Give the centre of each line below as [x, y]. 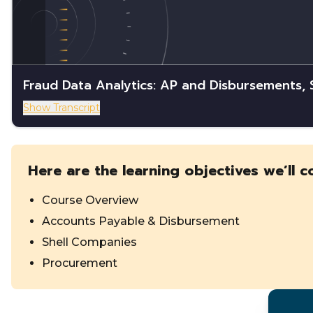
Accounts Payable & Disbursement [141, 221]
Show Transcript [61, 107]
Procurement [80, 263]
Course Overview [90, 200]
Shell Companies [89, 242]
